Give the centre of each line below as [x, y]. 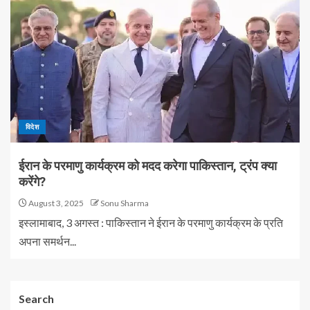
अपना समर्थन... [47, 241]
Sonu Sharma [125, 203]
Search [36, 299]
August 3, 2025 [55, 203]
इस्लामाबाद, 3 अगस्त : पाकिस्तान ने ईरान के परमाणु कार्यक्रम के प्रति [151, 222]
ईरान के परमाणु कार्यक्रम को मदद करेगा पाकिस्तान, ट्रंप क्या [148, 166]
